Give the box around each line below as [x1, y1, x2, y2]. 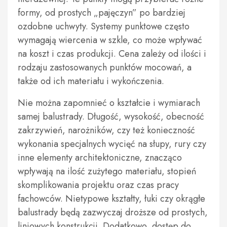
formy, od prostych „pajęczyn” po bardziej [18, 6, 185, 19]
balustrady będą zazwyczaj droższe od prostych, [18, 206, 208, 219]
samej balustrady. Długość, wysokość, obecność [18, 110, 204, 123]
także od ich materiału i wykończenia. [18, 74, 164, 88]
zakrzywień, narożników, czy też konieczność [18, 124, 195, 137]
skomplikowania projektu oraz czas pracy [18, 178, 179, 192]
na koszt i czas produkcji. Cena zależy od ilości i [18, 47, 206, 60]
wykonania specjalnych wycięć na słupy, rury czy [18, 137, 206, 150]
